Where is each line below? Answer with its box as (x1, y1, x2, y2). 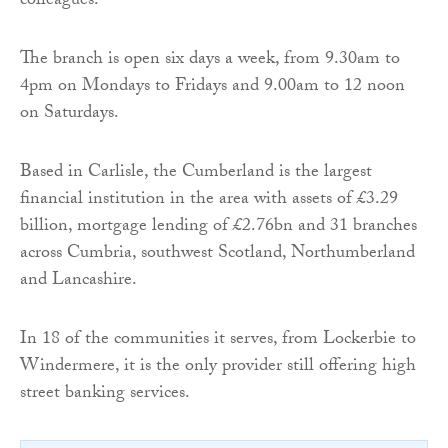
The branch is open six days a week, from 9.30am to (20, 45, 400, 77)
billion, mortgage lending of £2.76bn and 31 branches (20, 212, 417, 244)
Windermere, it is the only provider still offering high (20, 352, 416, 384)
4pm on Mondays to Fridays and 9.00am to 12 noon (20, 72, 405, 104)
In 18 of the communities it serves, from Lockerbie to (20, 325, 416, 357)
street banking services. (20, 379, 190, 411)
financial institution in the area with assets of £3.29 (20, 185, 398, 217)
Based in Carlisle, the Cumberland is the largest (20, 158, 372, 190)
